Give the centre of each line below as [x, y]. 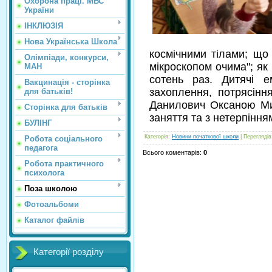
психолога [44, 173]
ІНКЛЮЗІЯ [44, 26]
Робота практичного [64, 164]
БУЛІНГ [38, 123]
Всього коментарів [171, 152]
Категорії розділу [69, 252]
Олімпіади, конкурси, [66, 57]
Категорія [156, 136]
